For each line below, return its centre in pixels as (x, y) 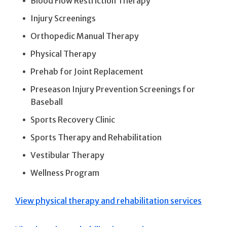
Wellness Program (65, 173)
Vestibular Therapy (67, 155)
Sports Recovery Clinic (73, 119)
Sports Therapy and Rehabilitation (96, 137)
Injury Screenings (63, 18)
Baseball (47, 102)
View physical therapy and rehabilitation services (108, 200)
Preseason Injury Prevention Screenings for (113, 89)
